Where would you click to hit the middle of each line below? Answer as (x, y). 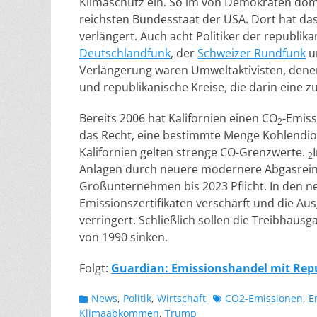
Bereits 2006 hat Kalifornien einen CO (178, 118)
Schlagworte (241, 298)
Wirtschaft (181, 298)
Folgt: (95, 268)
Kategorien (104, 298)
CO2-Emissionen (264, 298)
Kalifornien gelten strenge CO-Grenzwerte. (194, 152)
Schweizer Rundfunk (252, 53)
